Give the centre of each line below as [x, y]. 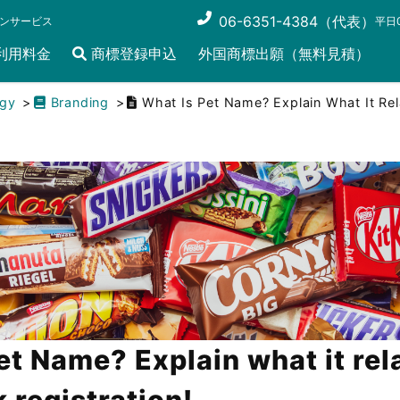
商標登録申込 [132, 54]
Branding [80, 102]
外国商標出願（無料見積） [284, 54]
